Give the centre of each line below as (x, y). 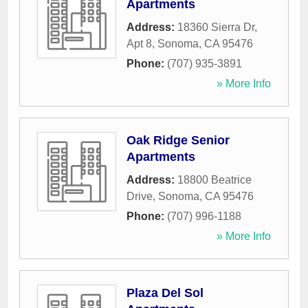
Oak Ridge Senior (178, 141)
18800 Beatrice (214, 180)
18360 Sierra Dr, (217, 27)
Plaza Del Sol (165, 293)
